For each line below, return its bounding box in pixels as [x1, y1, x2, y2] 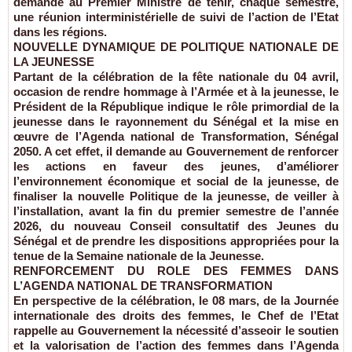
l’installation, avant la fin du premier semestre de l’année [13, 204, 339, 218]
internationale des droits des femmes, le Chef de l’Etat [13, 309, 339, 323]
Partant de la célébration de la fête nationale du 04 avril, [13, 70, 339, 84]
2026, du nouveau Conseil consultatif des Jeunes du [13, 219, 339, 233]
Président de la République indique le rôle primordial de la [13, 100, 339, 114]
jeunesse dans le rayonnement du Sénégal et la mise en [13, 115, 339, 129]
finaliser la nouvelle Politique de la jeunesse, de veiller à [13, 189, 339, 203]
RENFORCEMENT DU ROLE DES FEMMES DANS [13, 264, 339, 278]
